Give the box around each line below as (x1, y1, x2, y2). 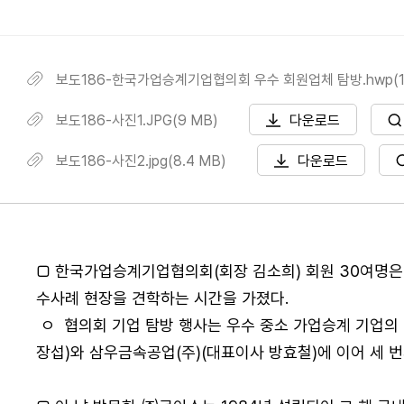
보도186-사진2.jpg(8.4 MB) (52, 152, 230, 170)
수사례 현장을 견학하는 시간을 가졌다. (36, 289, 289, 308)
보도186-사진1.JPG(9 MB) (52, 112, 222, 129)
